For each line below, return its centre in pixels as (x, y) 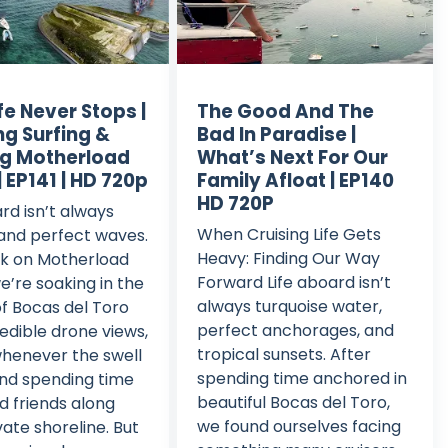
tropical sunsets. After (283, 355)
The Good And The (285, 112)
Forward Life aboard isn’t (293, 283)
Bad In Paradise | (276, 135)
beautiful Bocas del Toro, (293, 403)
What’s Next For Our (292, 158)
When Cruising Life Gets (288, 235)
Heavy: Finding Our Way (288, 259)
